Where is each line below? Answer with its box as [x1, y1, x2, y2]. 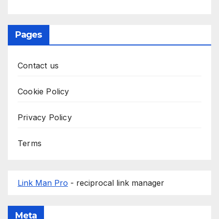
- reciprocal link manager [68, 177, 164, 188]
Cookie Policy [18, 86, 69, 96]
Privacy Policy [18, 112, 72, 122]
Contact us [18, 60, 59, 70]
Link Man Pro [18, 177, 68, 188]
